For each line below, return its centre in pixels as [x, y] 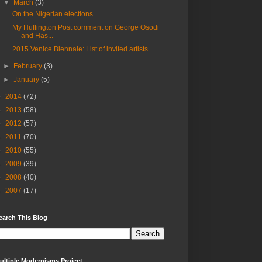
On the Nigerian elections [52, 14]
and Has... [37, 36]
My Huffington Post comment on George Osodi [85, 28]
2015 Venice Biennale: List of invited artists [80, 49]
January [27, 80]
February [29, 66]
